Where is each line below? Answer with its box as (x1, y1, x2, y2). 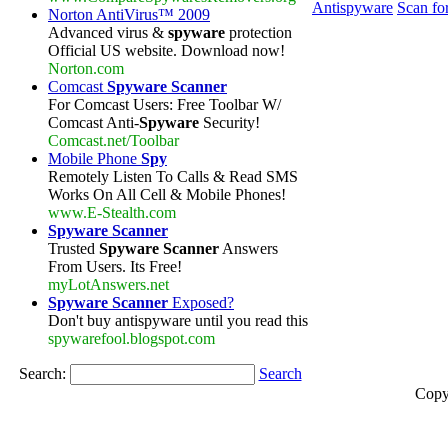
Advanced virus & (48, 24, 168, 41)
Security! (199, 114, 260, 131)
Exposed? (168, 294, 234, 311)
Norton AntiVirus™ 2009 (48, 6, 210, 23)
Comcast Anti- (48, 114, 139, 131)
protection (225, 24, 292, 41)
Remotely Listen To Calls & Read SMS (48, 168, 298, 185)
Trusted (48, 240, 99, 257)
